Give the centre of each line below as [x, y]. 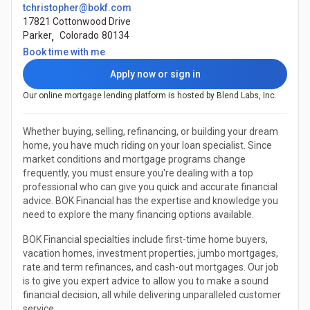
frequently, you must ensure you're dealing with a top [138, 173]
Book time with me [64, 52]
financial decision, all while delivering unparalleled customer [152, 295]
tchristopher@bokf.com [77, 8]
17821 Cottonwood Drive [77, 22]
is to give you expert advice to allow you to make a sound [146, 281]
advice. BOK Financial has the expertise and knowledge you [151, 201]
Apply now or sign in [155, 74]
